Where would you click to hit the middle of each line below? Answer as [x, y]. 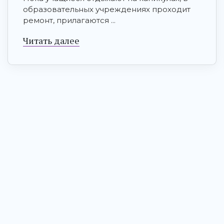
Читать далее [51, 41]
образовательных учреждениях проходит [107, 9]
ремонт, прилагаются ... [69, 20]
